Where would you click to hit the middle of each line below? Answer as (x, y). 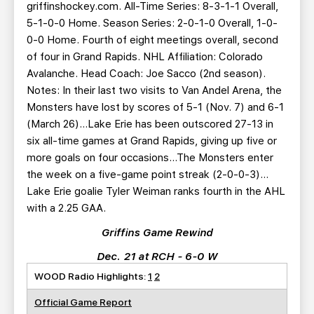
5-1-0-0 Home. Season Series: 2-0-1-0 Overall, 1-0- (152, 23)
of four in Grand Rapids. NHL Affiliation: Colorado (145, 57)
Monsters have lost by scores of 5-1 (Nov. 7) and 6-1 (155, 107)
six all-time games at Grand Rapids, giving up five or (152, 141)
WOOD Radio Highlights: (91, 276)
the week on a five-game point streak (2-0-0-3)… (148, 175)
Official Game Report (83, 302)
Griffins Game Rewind (157, 233)
